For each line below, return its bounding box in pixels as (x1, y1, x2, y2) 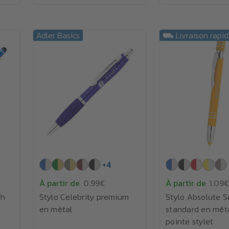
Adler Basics (36, 29, 80, 41)
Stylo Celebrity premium (39, 191, 129, 203)
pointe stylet (166, 215, 214, 227)
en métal (39, 203, 73, 215)
